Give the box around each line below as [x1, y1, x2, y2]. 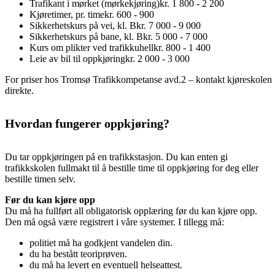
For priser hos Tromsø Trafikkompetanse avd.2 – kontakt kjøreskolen [5, 74, 272, 85]
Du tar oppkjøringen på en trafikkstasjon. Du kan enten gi [5, 151, 228, 162]
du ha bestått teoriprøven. [29, 248, 127, 259]
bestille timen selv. [5, 173, 76, 184]
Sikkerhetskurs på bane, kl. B [29, 31, 143, 42]
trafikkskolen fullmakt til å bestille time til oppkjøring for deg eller [5, 162, 258, 173]
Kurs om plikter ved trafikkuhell [29, 42, 153, 53]
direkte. [5, 85, 34, 96]
